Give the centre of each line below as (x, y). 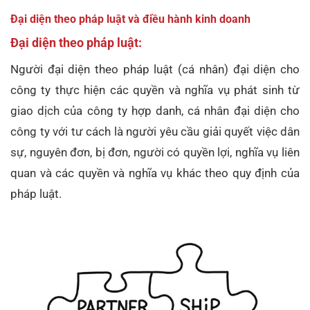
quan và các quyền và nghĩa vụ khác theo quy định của (155, 173)
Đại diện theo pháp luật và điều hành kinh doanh (130, 19)
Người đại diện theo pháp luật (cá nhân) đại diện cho (155, 70)
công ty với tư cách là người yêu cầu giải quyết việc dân (155, 132)
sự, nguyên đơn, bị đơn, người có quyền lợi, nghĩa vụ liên (155, 153)
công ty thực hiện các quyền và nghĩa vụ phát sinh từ (155, 90)
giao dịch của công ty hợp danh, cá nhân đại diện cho (155, 111)
